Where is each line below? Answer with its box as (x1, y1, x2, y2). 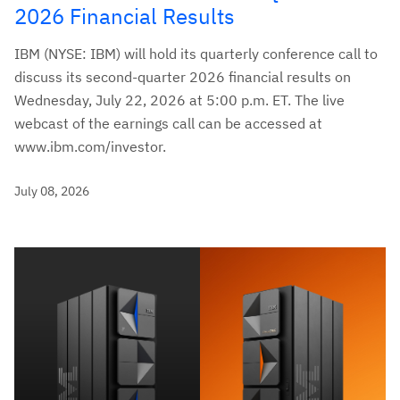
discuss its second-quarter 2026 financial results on (14, 67, 351, 86)
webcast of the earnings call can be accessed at (14, 113, 322, 132)
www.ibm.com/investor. (14, 137, 166, 155)
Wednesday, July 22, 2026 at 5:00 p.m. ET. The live (14, 90, 345, 109)
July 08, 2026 (14, 182, 89, 199)
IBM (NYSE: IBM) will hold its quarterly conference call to (14, 44, 378, 62)
